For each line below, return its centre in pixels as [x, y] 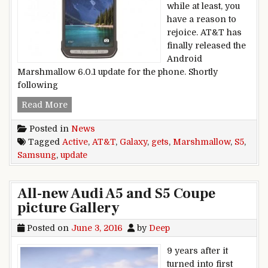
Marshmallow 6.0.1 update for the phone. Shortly [118, 71]
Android [185, 58]
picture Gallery [68, 208]
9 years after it [197, 251]
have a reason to [202, 19]
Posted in [49, 129]
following [38, 85]
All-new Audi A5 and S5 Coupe [116, 194]
